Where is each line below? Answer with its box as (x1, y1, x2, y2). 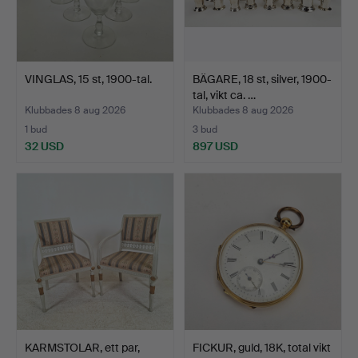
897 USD (193, 138, 238, 153)
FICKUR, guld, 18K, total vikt (193, 340, 331, 355)
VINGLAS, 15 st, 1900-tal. (25, 71, 152, 86)
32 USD (25, 138, 64, 153)
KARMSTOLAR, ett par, (25, 340, 140, 355)
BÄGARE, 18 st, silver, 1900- (193, 71, 332, 86)
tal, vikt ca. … (193, 87, 256, 102)
